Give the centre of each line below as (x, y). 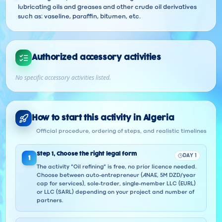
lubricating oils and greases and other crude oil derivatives (107, 7)
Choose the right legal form (97, 154)
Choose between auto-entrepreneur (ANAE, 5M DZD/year (116, 175)
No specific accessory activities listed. (63, 78)
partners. (50, 201)
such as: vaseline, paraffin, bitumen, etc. (79, 17)
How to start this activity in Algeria (103, 118)
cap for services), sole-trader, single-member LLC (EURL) (116, 184)
